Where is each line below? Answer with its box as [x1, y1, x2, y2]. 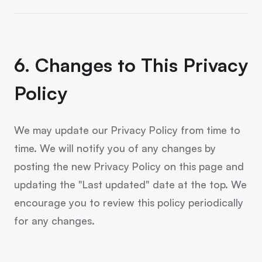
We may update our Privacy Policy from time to [14, 123, 240, 136]
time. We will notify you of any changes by [14, 142, 216, 154]
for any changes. [14, 214, 95, 227]
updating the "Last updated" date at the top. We [14, 178, 247, 191]
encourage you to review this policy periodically [14, 196, 243, 209]
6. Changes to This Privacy [14, 53, 248, 77]
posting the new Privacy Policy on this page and [14, 160, 244, 173]
